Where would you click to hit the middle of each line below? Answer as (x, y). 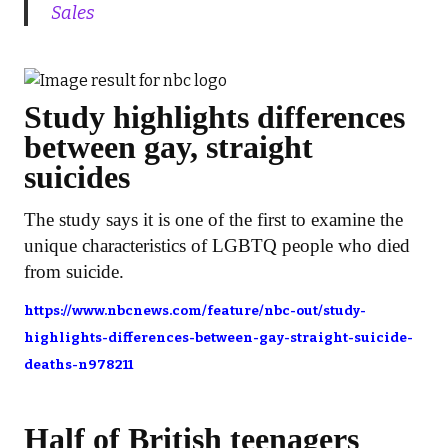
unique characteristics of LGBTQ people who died (217, 245)
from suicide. (74, 271)
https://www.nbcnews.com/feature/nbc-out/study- (195, 310)
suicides (77, 176)
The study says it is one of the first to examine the (213, 219)
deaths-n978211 (78, 364)
